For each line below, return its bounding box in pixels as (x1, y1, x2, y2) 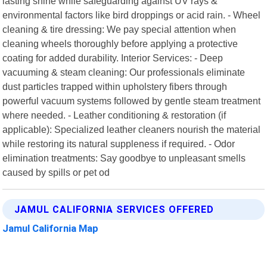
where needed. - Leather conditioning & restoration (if (2, 109, 226, 120)
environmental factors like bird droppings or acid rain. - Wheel (2, 9, 261, 20)
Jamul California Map (2, 222, 99, 234)
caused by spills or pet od (2, 166, 110, 178)
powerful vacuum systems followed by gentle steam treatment (2, 95, 261, 106)
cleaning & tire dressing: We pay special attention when (2, 23, 237, 35)
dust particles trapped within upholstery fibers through (2, 80, 228, 92)
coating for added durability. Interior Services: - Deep (2, 52, 223, 63)
